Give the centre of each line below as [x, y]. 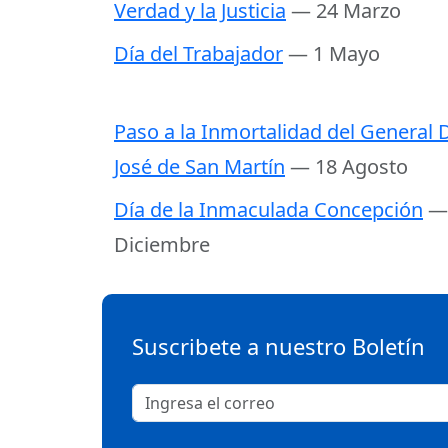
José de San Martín [199, 167]
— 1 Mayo [334, 54]
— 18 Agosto [349, 167]
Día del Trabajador [198, 54]
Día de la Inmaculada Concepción [268, 210]
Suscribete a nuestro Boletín [278, 346]
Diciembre [162, 245]
